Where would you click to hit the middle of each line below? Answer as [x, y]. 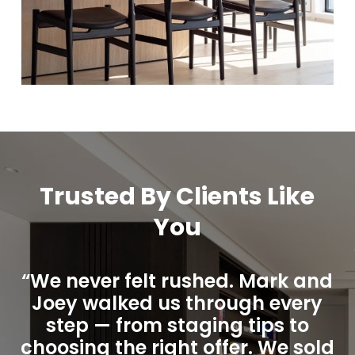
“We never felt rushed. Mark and [177, 281]
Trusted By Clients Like [177, 197]
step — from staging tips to [177, 326]
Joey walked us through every [177, 303]
